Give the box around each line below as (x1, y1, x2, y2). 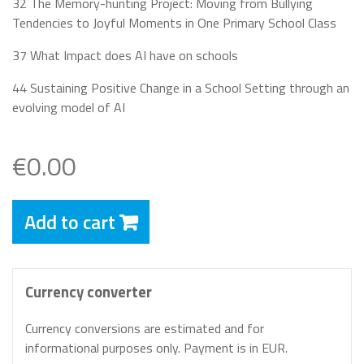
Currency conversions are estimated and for (25, 318, 264, 338)
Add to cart (24, 206, 115, 236)
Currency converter (25, 279, 152, 303)
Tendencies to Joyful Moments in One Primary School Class (12, 12, 336, 32)
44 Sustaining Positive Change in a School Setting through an (12, 77, 349, 97)
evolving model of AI (12, 97, 125, 117)
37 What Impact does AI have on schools (12, 45, 238, 65)
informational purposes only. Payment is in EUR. (25, 337, 288, 357)
